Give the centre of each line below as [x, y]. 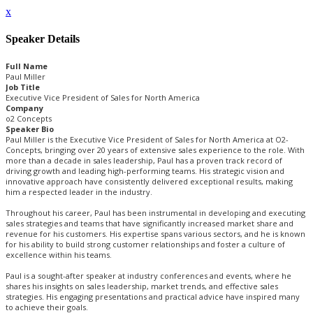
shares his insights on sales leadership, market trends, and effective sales [142, 286]
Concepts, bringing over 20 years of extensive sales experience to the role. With [155, 150]
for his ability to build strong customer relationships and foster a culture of [145, 244]
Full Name [27, 66]
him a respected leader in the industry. [79, 191]
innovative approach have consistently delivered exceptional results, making [149, 181]
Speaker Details [43, 39]
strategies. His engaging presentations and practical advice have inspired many [153, 296]
